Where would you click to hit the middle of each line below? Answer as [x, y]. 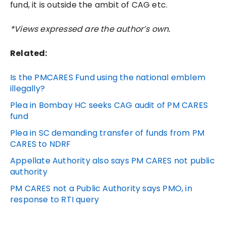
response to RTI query [55, 199]
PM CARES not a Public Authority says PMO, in [101, 188]
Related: [29, 53]
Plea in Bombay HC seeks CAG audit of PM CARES [109, 105]
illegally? [27, 88]
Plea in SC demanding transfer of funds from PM [107, 133]
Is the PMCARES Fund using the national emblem [108, 77]
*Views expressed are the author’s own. [90, 29]
